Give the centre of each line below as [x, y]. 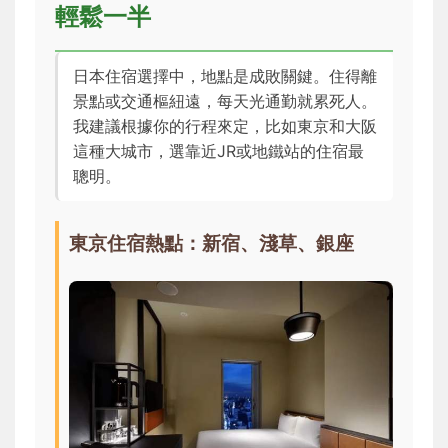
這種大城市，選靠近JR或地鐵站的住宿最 [218, 151]
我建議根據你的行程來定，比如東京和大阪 [225, 126]
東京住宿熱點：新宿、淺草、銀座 [211, 243]
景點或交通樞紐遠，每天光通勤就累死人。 [225, 101]
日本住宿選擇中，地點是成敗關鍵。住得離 [225, 76]
